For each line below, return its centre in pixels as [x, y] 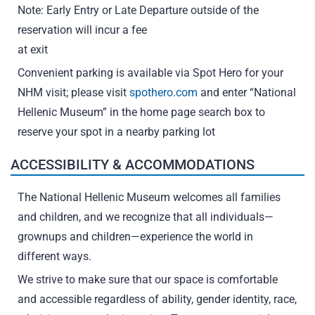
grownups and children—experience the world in [135, 237]
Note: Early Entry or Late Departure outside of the [138, 10]
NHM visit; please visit [73, 92]
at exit [33, 50]
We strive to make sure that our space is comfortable [148, 279]
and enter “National [247, 92]
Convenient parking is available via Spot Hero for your [150, 73]
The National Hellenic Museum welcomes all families [149, 197]
